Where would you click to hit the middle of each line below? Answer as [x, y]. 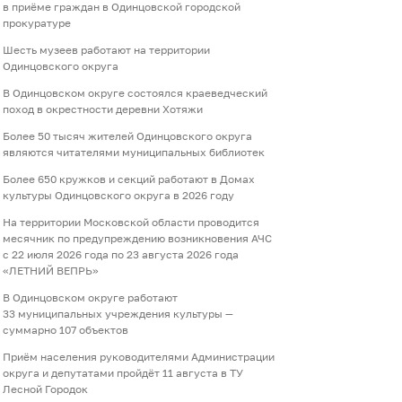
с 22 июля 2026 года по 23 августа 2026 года [121, 255]
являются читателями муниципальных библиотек [134, 153]
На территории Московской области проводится [131, 223]
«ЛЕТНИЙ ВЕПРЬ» [51, 271]
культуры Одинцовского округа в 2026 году [118, 196]
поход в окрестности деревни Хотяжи [103, 109]
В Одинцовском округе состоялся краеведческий [135, 93]
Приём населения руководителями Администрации [139, 357]
